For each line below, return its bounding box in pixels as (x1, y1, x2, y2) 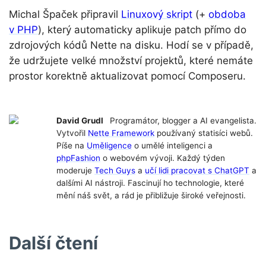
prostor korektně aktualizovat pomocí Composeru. (9, 70, 246, 83)
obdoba (208, 8, 246, 21)
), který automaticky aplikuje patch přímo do (38, 24, 246, 36)
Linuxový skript (121, 8, 192, 21)
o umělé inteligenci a (132, 141, 213, 151)
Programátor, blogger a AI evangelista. (107, 116, 256, 126)
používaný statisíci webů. (154, 128, 253, 138)
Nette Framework (88, 128, 154, 138)
